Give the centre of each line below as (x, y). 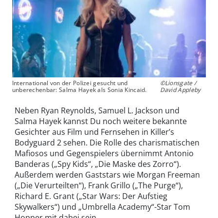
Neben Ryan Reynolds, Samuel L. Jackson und (97, 111)
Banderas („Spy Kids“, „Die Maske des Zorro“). (98, 164)
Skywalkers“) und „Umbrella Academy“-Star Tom (102, 207)
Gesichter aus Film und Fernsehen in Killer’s (94, 132)
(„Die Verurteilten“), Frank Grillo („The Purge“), (99, 186)
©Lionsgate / (178, 83)
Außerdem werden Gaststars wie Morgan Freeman (107, 175)
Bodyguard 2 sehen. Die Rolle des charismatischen (107, 143)
